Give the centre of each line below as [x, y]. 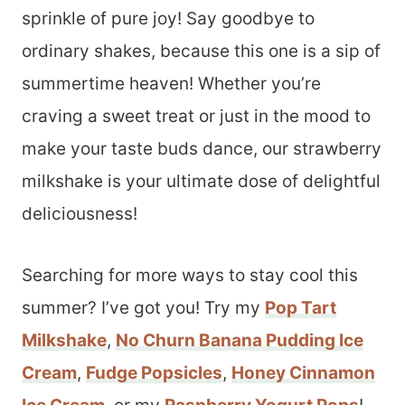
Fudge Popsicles [154, 373]
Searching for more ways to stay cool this [190, 275]
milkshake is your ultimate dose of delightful [201, 181]
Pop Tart [301, 308]
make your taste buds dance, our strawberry [202, 149]
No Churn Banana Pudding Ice [240, 340]
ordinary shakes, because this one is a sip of [201, 51]
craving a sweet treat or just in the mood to [196, 116]
